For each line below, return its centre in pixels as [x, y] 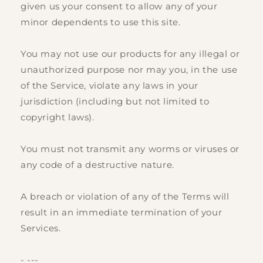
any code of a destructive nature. [97, 165]
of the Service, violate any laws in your [110, 86]
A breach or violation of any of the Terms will [125, 197]
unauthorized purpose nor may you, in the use [129, 70]
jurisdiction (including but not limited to [115, 102]
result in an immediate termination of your [122, 213]
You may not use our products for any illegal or [130, 54]
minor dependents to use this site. [101, 22]
